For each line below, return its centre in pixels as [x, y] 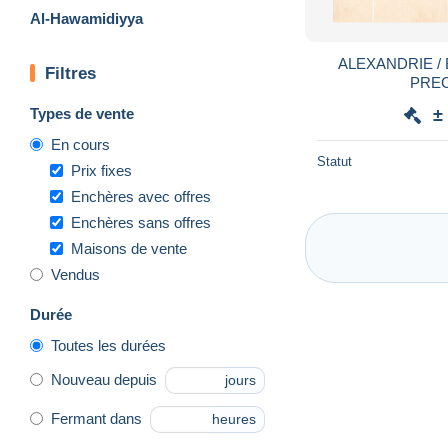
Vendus [75, 274]
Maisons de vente [129, 248]
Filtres [70, 73]
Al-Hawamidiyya [86, 18]
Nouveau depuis [104, 380]
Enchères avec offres [141, 196]
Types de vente [82, 113]
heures [234, 419]
